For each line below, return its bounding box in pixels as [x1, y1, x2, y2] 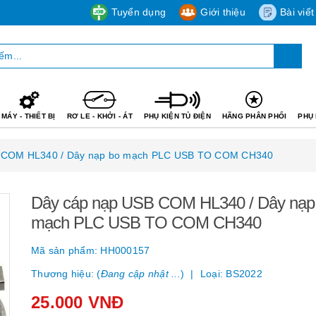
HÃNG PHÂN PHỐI [221, 111, 287, 120]
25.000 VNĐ [31, 292, 124, 312]
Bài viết [280, 6, 314, 18]
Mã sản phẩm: [31, 244, 101, 256]
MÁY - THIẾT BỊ [1, 111, 56, 120]
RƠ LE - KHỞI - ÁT [66, 111, 133, 120]
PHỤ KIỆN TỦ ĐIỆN [143, 111, 211, 120]
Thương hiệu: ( [31, 267, 101, 279]
